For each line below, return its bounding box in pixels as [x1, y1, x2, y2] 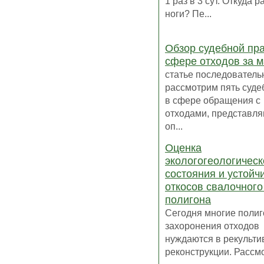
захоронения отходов [165, 220, 259, 232]
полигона [165, 194, 211, 206]
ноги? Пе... [165, 8, 212, 19]
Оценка [165, 142, 202, 154]
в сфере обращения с [165, 95, 260, 106]
